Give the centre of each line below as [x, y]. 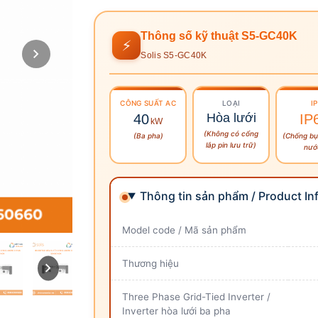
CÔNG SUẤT [142, 103]
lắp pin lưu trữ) [231, 144]
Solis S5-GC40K [174, 55]
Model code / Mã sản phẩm [185, 230]
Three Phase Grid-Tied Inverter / [197, 296]
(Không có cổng [231, 133]
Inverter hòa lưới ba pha [177, 311]
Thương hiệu [151, 263]
